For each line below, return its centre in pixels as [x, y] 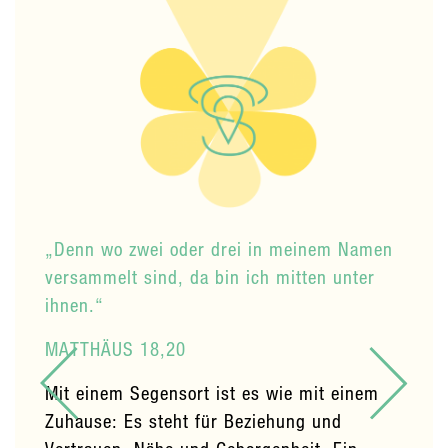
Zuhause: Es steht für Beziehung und [193, 420]
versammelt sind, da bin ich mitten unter [210, 276]
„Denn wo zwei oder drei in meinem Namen [219, 248]
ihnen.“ [74, 304]
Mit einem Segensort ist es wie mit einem [212, 392]
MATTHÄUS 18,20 [115, 348]
